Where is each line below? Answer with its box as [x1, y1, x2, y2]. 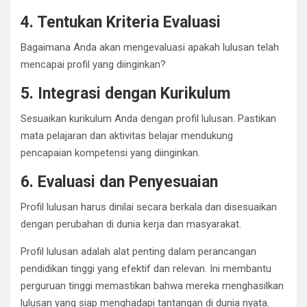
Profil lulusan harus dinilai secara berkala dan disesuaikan [21, 200, 277, 213]
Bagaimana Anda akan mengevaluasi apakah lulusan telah [21, 40, 279, 53]
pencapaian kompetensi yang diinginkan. [21, 146, 200, 159]
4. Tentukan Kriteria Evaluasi [21, 12, 221, 32]
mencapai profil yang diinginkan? [21, 58, 166, 71]
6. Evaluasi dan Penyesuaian [21, 172, 218, 191]
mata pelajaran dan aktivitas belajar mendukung [21, 129, 233, 142]
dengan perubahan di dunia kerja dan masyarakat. [21, 217, 241, 230]
